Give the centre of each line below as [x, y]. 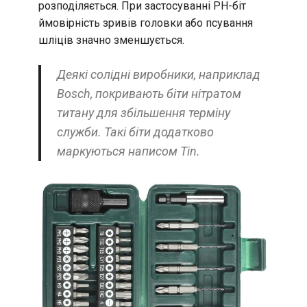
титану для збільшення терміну [143, 113]
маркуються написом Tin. [128, 151]
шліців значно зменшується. [111, 40]
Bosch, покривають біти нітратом [149, 94]
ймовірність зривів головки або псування [146, 23]
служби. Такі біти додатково [135, 132]
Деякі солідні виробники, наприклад [158, 75]
